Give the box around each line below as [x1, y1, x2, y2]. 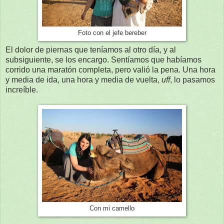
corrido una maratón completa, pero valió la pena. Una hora [5, 65, 215, 74]
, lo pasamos [170, 75, 215, 84]
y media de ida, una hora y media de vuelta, [5, 75, 161, 84]
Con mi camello [89, 204, 134, 212]
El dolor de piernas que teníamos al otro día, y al [5, 45, 176, 54]
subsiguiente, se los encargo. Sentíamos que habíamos [5, 55, 201, 64]
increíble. [5, 85, 38, 94]
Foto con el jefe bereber [77, 29, 146, 37]
